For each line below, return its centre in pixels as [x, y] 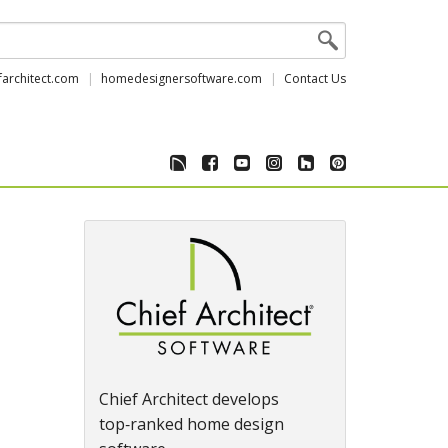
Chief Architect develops [188, 399]
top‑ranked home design [191, 424]
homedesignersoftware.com [181, 78]
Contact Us [315, 78]
